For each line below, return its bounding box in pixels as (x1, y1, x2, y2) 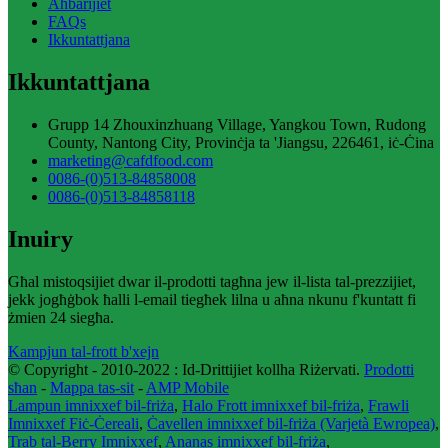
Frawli (368, 396, 409, 414)
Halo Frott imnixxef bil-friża (182, 396, 360, 414)
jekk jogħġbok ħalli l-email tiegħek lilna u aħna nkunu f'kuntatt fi (8, 290, 416, 308)
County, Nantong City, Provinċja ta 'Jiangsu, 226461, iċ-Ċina (48, 133, 434, 151)
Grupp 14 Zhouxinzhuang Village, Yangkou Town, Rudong (48, 115, 426, 133)
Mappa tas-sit (50, 378, 134, 396)
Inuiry (8, 225, 73, 252)
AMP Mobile (146, 378, 229, 396)
